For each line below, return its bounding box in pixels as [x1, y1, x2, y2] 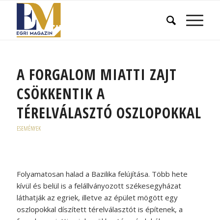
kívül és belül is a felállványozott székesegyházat [16, 180, 181, 191]
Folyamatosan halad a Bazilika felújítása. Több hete [16, 168, 188, 179]
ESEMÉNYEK [16, 124, 41, 133]
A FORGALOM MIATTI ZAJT [16, 64, 177, 84]
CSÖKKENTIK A [16, 83, 105, 104]
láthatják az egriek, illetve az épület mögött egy [16, 192, 178, 202]
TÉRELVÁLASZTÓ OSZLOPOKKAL [16, 103, 201, 123]
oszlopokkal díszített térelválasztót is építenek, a [16, 204, 183, 214]
